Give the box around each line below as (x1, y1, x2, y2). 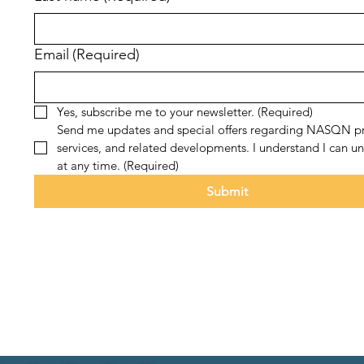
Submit (206, 184, 249, 199)
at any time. (56, 158, 120, 173)
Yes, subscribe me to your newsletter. (56, 104, 254, 119)
